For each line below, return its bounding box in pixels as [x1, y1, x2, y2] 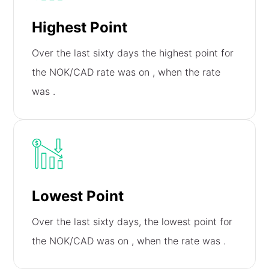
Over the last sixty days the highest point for [32, 47, 234, 59]
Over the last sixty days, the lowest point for [32, 216, 233, 228]
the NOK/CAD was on [32, 235, 132, 247]
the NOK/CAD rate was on [32, 66, 153, 79]
